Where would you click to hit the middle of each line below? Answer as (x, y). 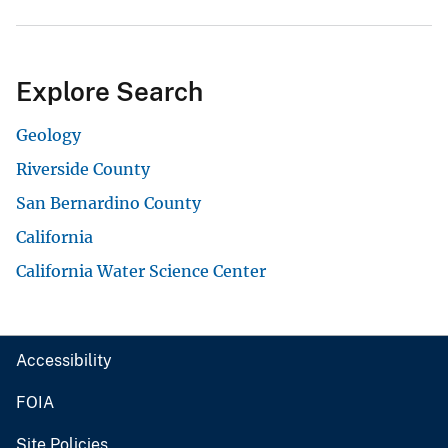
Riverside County (83, 168)
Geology (48, 134)
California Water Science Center (141, 270)
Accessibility (64, 360)
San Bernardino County (108, 202)
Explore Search (109, 91)
